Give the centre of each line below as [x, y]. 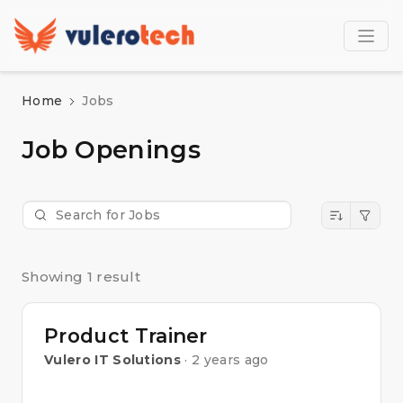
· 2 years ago [227, 360]
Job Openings [111, 150]
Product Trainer [126, 336]
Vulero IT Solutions [113, 360]
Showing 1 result [81, 277]
